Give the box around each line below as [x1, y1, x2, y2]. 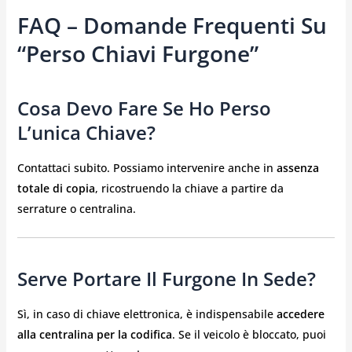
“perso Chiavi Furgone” [16, 38, 258, 69]
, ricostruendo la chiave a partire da [94, 181, 284, 196]
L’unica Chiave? [16, 119, 156, 146]
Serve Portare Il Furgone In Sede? [16, 265, 316, 291]
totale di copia [16, 181, 95, 196]
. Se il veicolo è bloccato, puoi [171, 326, 326, 342]
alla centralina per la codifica [16, 326, 172, 342]
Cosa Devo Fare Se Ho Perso [16, 95, 271, 122]
